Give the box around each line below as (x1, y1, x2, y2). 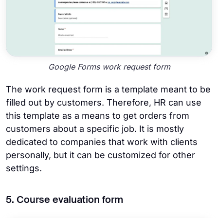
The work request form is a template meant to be (6, 84, 211, 94)
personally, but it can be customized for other (6, 149, 195, 160)
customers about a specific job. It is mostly (6, 123, 184, 134)
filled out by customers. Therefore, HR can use (6, 97, 201, 108)
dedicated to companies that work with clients (6, 136, 198, 147)
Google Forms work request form (48, 61, 170, 72)
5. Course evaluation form (6, 195, 123, 205)
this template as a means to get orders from (6, 110, 189, 121)
